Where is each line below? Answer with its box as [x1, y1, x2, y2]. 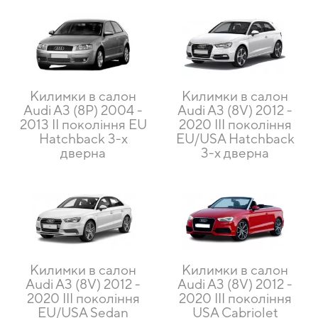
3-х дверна [201, 144, 269, 160]
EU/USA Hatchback [175, 130, 295, 146]
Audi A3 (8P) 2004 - [23, 102, 143, 118]
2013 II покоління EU [19, 116, 147, 132]
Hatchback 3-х [38, 130, 128, 146]
